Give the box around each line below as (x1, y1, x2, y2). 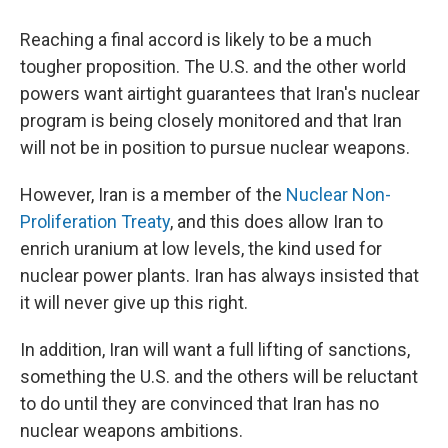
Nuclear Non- (286, 183, 391, 205)
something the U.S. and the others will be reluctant (20, 365, 418, 387)
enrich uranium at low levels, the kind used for (20, 237, 382, 259)
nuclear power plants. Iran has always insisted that (20, 264, 419, 286)
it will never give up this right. (20, 291, 248, 313)
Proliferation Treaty (20, 210, 170, 232)
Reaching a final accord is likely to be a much (20, 28, 372, 50)
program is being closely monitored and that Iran (20, 109, 402, 131)
